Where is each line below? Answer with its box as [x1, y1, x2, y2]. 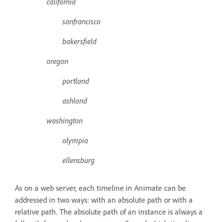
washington [15, 115, 85, 125]
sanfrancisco [15, 16, 103, 26]
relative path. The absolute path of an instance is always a [15, 206, 203, 217]
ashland [15, 95, 89, 106]
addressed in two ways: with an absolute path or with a [15, 194, 193, 205]
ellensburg [15, 155, 95, 165]
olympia [15, 135, 90, 145]
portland [15, 75, 91, 86]
